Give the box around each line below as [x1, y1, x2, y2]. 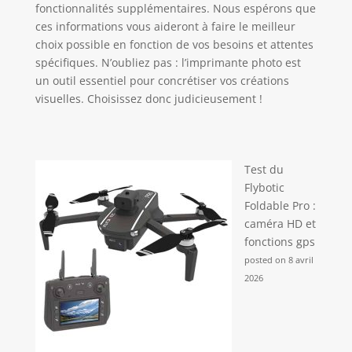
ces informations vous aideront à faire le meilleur [35, 19, 295, 35]
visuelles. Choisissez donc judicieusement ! [35, 91, 262, 107]
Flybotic [244, 180, 284, 196]
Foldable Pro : [244, 198, 316, 214]
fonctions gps [244, 234, 315, 250]
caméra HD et [244, 216, 316, 232]
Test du [244, 162, 284, 178]
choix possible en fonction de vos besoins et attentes [35, 37, 313, 53]
